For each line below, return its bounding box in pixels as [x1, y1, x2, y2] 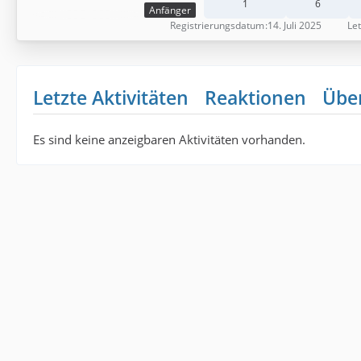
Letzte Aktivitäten [33, 85, 189, 110]
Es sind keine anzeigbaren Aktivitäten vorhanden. [33, 131, 305, 147]
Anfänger [149, 3, 191, 18]
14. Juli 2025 [268, 19, 322, 32]
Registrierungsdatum [170, 19, 264, 32]
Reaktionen [205, 85, 306, 110]
